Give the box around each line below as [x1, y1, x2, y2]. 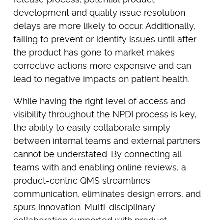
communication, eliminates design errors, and [13, 188, 201, 199]
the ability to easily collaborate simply [13, 122, 170, 133]
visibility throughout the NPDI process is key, [13, 109, 196, 119]
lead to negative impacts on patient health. [13, 73, 189, 84]
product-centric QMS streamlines [13, 175, 150, 186]
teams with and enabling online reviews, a [13, 162, 186, 172]
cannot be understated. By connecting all [13, 148, 182, 159]
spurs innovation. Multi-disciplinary [13, 201, 155, 212]
